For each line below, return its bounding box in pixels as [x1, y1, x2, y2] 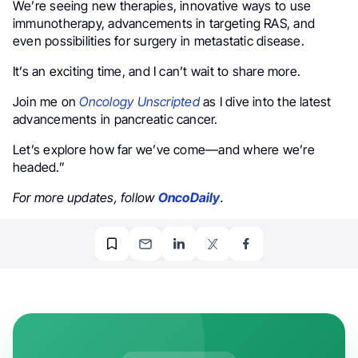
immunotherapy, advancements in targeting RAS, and [13, 15, 315, 32]
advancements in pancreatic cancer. [13, 111, 218, 128]
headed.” [13, 159, 65, 176]
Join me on [13, 93, 77, 110]
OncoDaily [157, 189, 221, 206]
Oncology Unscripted [79, 93, 200, 110]
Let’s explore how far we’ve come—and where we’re [13, 141, 315, 158]
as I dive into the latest [199, 93, 332, 110]
